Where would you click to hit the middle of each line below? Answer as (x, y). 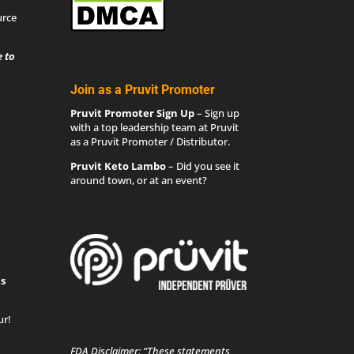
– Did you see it (203, 166)
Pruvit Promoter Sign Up (133, 113)
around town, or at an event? (139, 180)
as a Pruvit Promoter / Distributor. (151, 141)
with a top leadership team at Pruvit (155, 127)
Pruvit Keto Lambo (119, 166)
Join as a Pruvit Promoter (143, 89)
